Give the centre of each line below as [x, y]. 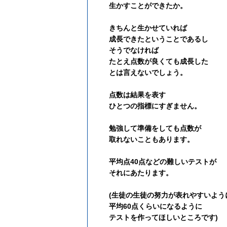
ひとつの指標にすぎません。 [155, 106]
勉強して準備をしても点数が [155, 128]
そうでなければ [134, 50]
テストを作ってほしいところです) [163, 218]
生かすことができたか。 [148, 6]
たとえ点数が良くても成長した [159, 62]
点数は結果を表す [137, 95]
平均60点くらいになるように [156, 206]
